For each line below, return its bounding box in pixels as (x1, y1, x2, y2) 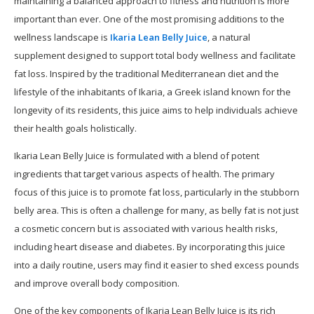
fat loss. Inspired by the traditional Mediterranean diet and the (14, 67, 279, 81)
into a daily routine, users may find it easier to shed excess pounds (14, 259, 299, 272)
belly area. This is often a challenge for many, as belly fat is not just (14, 204, 299, 217)
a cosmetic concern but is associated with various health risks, (14, 222, 278, 235)
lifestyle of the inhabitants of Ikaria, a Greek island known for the (14, 86, 291, 99)
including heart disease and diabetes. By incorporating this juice (14, 240, 285, 254)
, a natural (207, 31, 250, 44)
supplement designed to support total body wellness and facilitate (14, 49, 296, 62)
